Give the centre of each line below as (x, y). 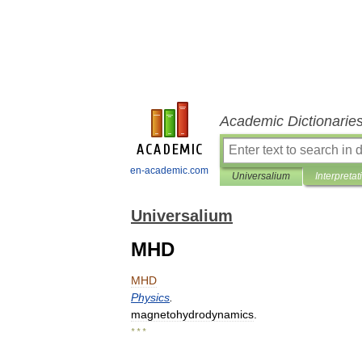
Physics (150, 297)
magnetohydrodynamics (192, 314)
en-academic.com (169, 170)
